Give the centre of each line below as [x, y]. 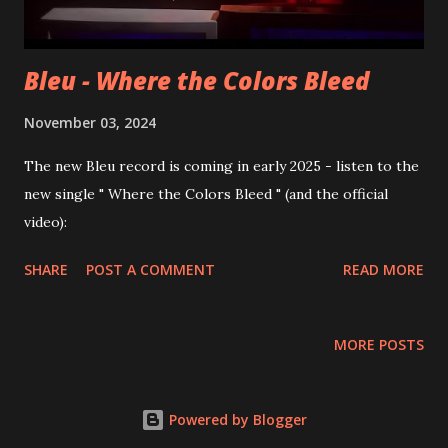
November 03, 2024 [90, 122]
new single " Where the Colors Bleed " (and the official [206, 193]
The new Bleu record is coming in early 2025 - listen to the [221, 165]
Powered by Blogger [236, 419]
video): [45, 221]
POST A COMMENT [150, 269]
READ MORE [383, 269]
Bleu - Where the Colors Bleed [197, 80]
